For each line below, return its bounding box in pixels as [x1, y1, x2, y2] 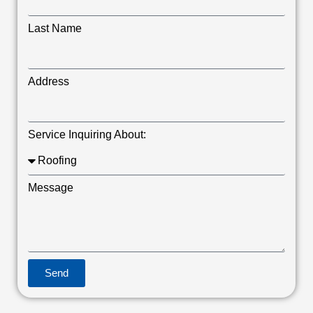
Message [28, 181, 73, 194]
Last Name [28, 22, 82, 34]
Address [28, 75, 69, 87]
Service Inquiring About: [28, 128, 146, 140]
